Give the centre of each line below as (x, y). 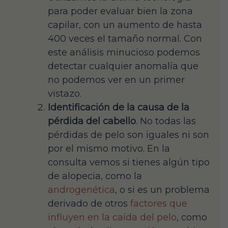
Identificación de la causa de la (119, 107)
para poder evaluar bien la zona (120, 11)
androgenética (81, 190)
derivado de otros (89, 203)
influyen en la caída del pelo (112, 217)
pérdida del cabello (92, 121)
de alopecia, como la (95, 176)
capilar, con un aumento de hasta (125, 25)
